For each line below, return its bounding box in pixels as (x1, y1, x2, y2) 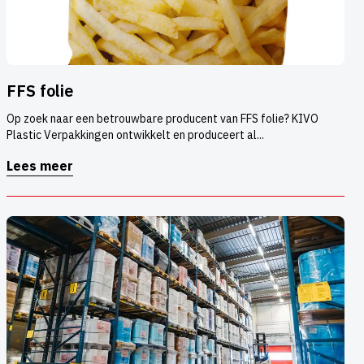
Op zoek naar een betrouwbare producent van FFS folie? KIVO (6, 111, 318, 127)
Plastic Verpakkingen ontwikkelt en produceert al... (6, 128, 264, 143)
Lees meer (6, 158, 73, 175)
